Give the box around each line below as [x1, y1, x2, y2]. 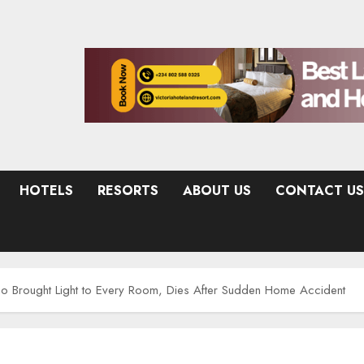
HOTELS [19, 181, 73, 200]
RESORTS [97, 181, 158, 200]
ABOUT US [183, 181, 251, 200]
